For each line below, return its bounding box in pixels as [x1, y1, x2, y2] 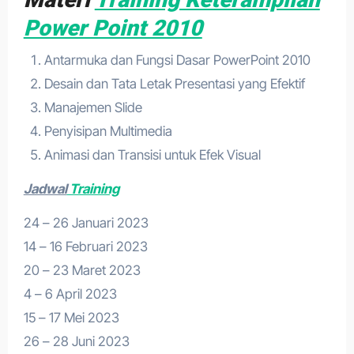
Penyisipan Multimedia [43, 122, 172, 139]
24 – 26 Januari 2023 [23, 214, 149, 231]
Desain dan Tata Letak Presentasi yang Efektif [43, 75, 305, 92]
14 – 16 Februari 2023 [23, 238, 148, 254]
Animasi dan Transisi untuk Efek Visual [43, 146, 261, 163]
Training [66, 180, 119, 197]
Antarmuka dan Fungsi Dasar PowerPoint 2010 [43, 51, 311, 68]
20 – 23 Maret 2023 [23, 262, 141, 278]
